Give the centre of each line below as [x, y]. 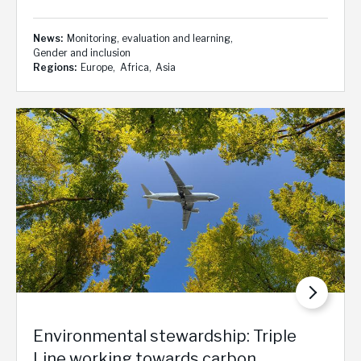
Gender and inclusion [82, 52]
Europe [97, 67]
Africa [134, 67]
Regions [54, 67]
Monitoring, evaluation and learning [149, 38]
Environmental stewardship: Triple [165, 336]
